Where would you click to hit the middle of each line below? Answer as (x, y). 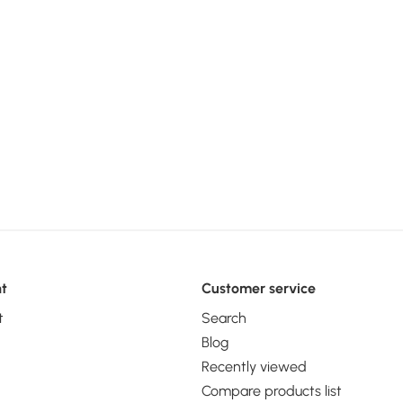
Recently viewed (254, 366)
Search (224, 318)
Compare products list (271, 390)
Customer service (258, 288)
